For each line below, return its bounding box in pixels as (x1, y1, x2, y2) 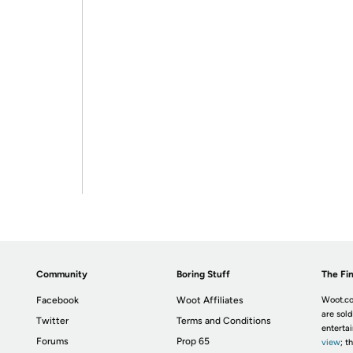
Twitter (36, 315, 69, 326)
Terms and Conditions (176, 315, 272, 326)
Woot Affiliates (176, 295, 244, 306)
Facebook (36, 295, 80, 306)
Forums (36, 336, 69, 347)
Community (36, 269, 88, 280)
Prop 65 (176, 336, 210, 347)
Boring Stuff (176, 269, 231, 280)
